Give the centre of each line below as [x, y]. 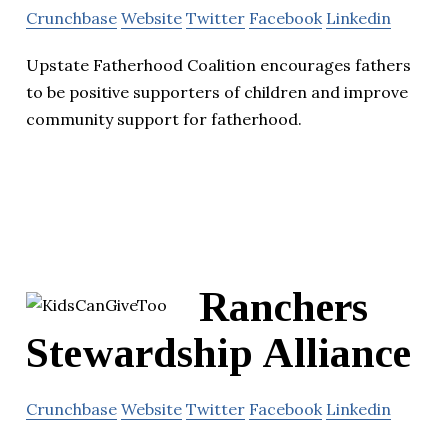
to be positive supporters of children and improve [217, 92]
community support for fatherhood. [164, 119]
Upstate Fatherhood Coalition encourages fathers [218, 65]
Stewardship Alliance [218, 353]
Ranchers [283, 307]
